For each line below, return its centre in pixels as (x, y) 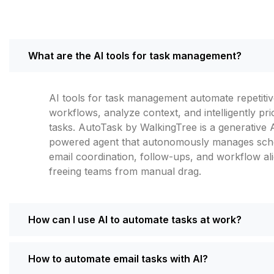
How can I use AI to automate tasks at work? (135, 219)
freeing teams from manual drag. (125, 171)
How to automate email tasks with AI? (118, 258)
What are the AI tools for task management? (135, 55)
